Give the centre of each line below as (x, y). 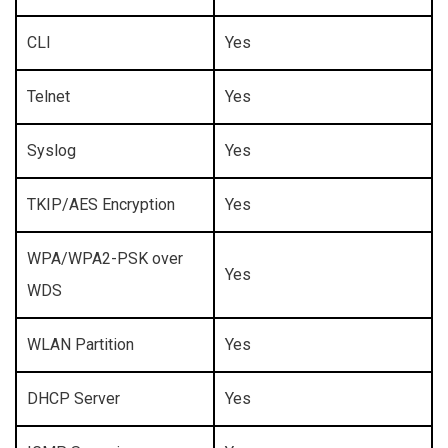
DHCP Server (73, 399)
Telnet (48, 97)
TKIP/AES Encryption (101, 205)
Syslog (51, 151)
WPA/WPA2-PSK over (105, 259)
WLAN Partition (80, 345)
